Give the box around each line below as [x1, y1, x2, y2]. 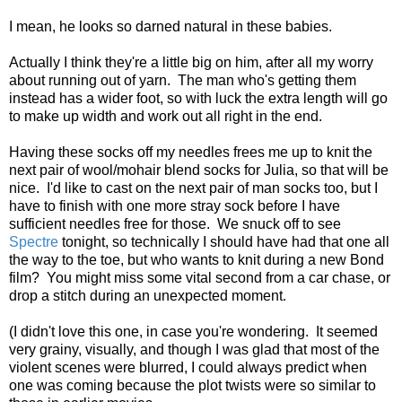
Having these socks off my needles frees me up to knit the [9, 144, 372, 160]
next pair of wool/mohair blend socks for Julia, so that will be [9, 162, 389, 178]
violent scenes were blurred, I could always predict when [9, 359, 367, 375]
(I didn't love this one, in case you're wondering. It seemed [9, 323, 378, 339]
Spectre [9, 233, 58, 249]
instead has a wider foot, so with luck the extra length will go [9, 90, 388, 106]
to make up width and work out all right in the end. [9, 108, 322, 124]
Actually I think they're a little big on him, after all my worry [9, 54, 373, 70]
